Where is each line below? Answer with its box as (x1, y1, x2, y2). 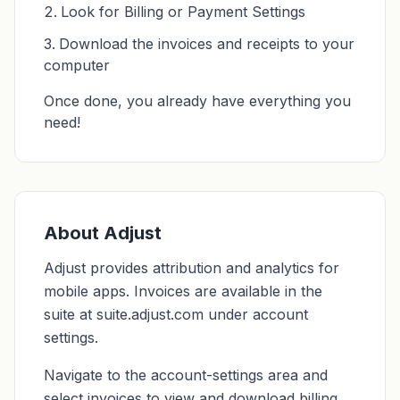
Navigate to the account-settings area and (44, 366, 328, 384)
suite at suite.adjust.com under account (44, 305, 308, 323)
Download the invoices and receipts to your (59, 35, 354, 53)
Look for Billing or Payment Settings (61, 3, 305, 21)
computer (44, 56, 110, 74)
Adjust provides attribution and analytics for (44, 259, 339, 277)
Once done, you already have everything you (44, 92, 351, 110)
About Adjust (44, 222, 162, 244)
